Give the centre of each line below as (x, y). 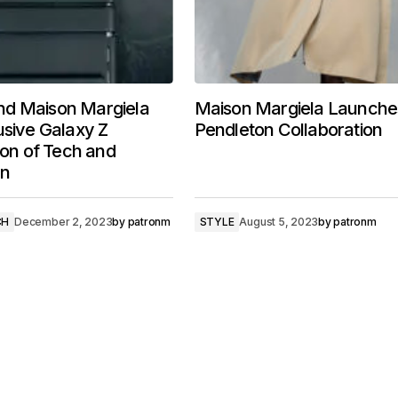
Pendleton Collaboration (288, 130)
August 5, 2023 (279, 222)
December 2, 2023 (64, 222)
